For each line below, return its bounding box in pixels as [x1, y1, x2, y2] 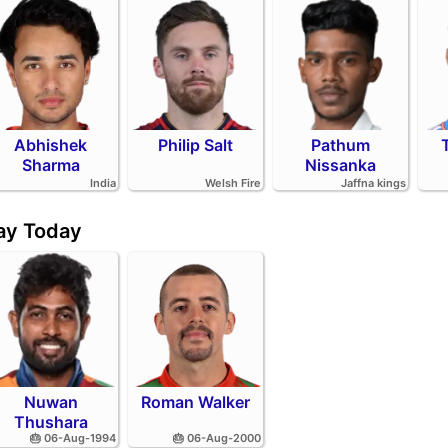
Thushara [13, 412, 88, 432]
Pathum [311, 135, 371, 155]
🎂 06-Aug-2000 [173, 431, 262, 445]
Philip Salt [158, 135, 234, 155]
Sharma [21, 155, 80, 175]
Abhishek [14, 135, 88, 155]
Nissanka [305, 155, 377, 175]
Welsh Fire [205, 176, 262, 190]
